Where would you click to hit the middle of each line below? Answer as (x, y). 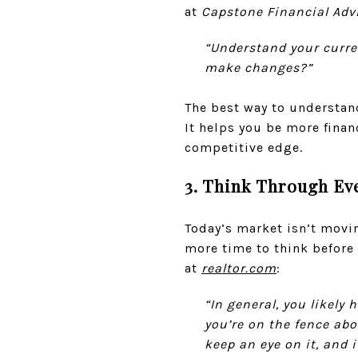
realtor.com (239, 268)
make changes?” (258, 67)
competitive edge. (244, 147)
